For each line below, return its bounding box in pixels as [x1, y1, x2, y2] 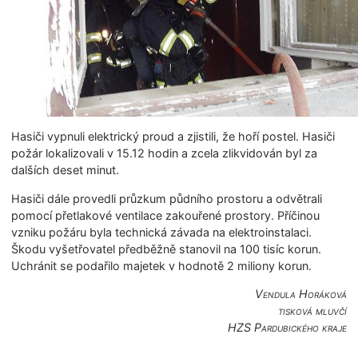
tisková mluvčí [277, 303, 347, 317]
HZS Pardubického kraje [227, 320, 347, 334]
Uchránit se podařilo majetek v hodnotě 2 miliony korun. [11, 258, 312, 272]
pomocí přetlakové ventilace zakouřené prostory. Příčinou [11, 208, 320, 222]
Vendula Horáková [254, 286, 347, 300]
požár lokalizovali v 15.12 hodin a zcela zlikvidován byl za [11, 146, 318, 161]
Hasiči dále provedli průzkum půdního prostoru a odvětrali [11, 191, 323, 205]
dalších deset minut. [11, 163, 120, 177]
